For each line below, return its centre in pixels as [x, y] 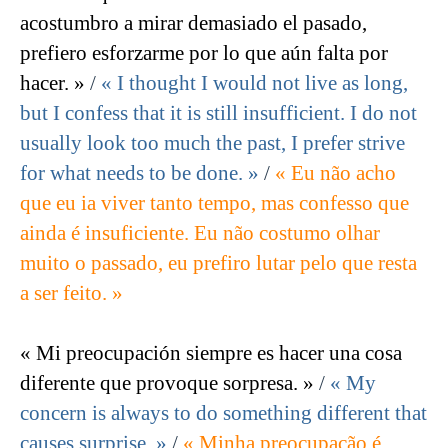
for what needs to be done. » [139, 173]
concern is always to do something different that [223, 413]
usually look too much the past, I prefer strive [212, 143]
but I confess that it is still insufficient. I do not [218, 113]
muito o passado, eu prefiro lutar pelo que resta [218, 263]
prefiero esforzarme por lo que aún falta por [204, 53]
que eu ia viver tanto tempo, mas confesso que [214, 203]
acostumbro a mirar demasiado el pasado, [193, 23]
